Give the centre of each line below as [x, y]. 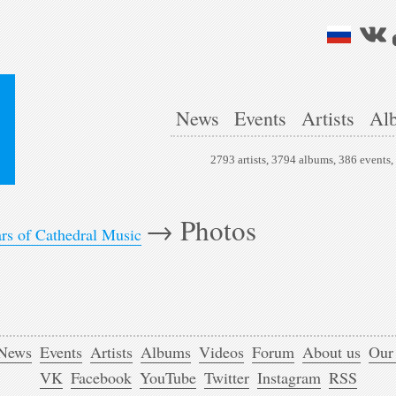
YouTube [168, 378]
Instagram [289, 378]
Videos [221, 352]
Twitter [226, 378]
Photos [218, 230]
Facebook [101, 378]
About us [331, 352]
